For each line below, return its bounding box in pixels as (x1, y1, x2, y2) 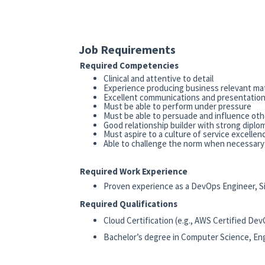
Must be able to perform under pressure (103, 101, 251, 112)
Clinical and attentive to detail (103, 73, 215, 85)
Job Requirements (79, 42, 176, 57)
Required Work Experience (79, 166, 189, 177)
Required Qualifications (79, 198, 177, 210)
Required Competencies (79, 60, 180, 72)
